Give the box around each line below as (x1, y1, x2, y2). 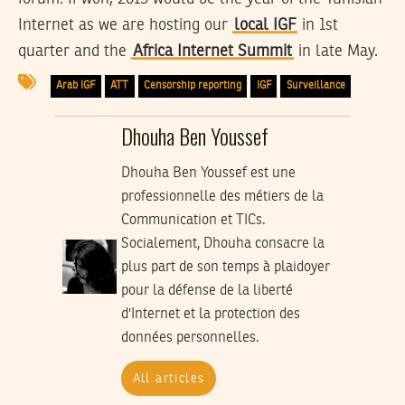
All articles (132, 372, 205, 385)
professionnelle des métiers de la (120, 190, 324, 205)
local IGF (234, 16, 296, 33)
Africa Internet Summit (133, 42, 292, 60)
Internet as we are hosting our (18, 16, 232, 33)
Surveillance (286, 80, 345, 92)
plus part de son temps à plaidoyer (120, 260, 330, 276)
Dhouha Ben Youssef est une (120, 166, 296, 182)
